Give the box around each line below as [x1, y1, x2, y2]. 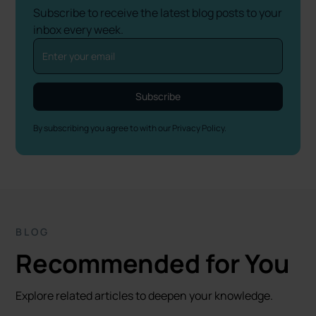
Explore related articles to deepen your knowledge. [16, 288, 274, 303]
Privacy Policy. [172, 122, 227, 134]
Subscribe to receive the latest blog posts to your [33, 5, 283, 20]
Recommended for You [16, 246, 291, 281]
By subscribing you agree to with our [33, 122, 173, 134]
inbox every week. [33, 22, 124, 37]
